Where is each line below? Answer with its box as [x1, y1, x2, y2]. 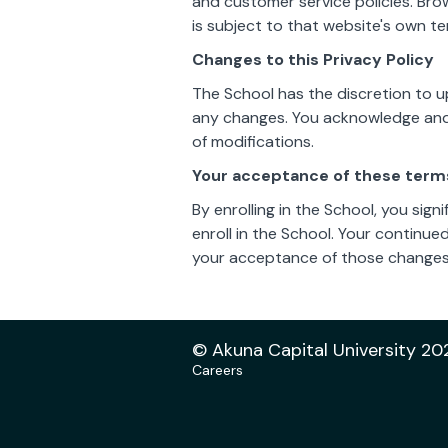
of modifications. [192, 131, 314, 152]
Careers [192, 361, 243, 379]
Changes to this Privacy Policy [192, 49, 434, 70]
